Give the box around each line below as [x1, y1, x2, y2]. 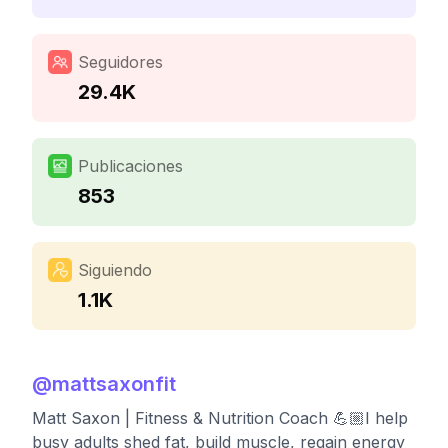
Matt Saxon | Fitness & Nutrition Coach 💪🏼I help [32, 408, 408, 428]
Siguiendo [78, 260, 152, 280]
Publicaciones [78, 156, 183, 176]
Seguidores [78, 52, 163, 72]
